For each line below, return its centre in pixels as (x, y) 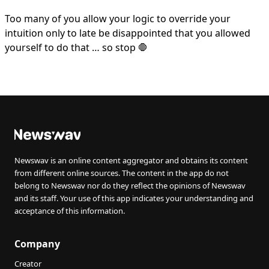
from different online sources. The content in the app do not (122, 173)
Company (37, 244)
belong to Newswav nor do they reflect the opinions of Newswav (130, 186)
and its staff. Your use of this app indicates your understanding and (134, 198)
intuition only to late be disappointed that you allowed (128, 33)
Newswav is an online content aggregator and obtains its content (131, 160)
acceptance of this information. (70, 211)
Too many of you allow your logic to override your (118, 19)
